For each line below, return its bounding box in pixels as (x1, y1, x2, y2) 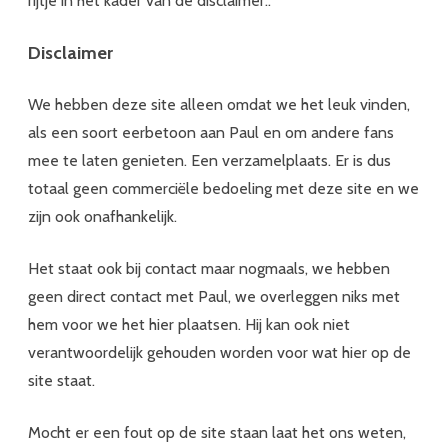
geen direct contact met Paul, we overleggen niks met (28, 286, 400, 306)
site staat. (28, 370, 95, 390)
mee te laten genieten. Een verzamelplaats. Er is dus (28, 150, 391, 170)
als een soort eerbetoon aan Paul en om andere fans (28, 122, 394, 142)
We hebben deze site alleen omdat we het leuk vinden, (28, 94, 410, 114)
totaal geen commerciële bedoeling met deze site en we (28, 178, 419, 198)
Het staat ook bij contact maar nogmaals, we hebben (28, 258, 390, 278)
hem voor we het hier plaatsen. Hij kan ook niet (28, 314, 350, 334)
